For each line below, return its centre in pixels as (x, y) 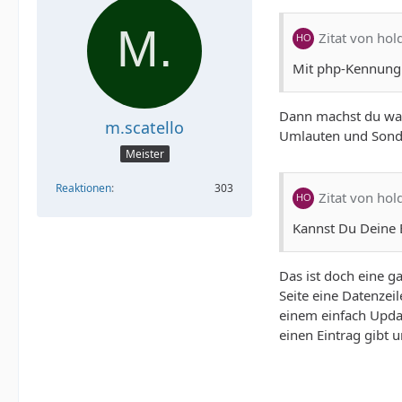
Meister (144, 154)
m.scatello (144, 127)
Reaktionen (83, 188)
